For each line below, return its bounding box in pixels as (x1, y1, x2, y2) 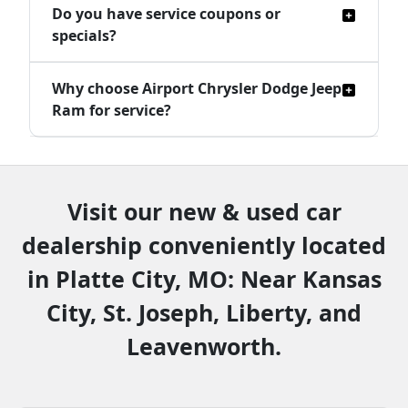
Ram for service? (52, 100, 171, 121)
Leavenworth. (127, 331, 281, 362)
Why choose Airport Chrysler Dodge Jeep (52, 78, 342, 99)
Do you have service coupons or (52, 4, 280, 25)
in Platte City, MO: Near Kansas (26, 263, 382, 295)
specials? (52, 25, 117, 46)
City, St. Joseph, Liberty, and (46, 297, 362, 329)
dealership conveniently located (22, 229, 386, 261)
